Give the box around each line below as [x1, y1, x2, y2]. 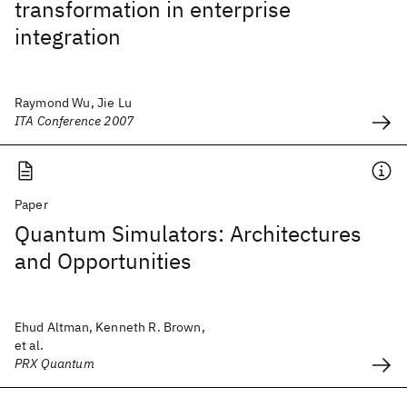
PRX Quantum [15, 355, 94, 372]
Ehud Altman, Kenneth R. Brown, [15, 319, 205, 335]
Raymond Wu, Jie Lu [15, 94, 132, 111]
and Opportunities [15, 246, 192, 275]
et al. [15, 337, 44, 353]
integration [15, 22, 121, 51]
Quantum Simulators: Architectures [15, 219, 362, 248]
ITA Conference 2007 [15, 113, 134, 129]
